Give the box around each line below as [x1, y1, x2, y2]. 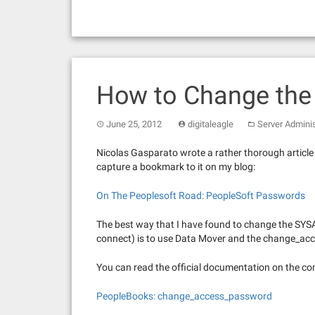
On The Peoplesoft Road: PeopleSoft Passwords [96, 190, 305, 201]
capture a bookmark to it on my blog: [96, 161, 255, 172]
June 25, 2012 [106, 119, 162, 129]
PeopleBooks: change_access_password [96, 290, 272, 302]
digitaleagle [188, 119, 233, 129]
